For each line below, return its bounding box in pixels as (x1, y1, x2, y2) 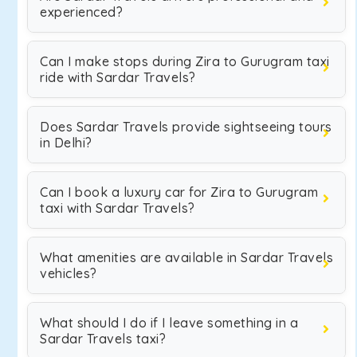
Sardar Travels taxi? (40, 331, 166, 347)
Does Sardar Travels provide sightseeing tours (40, 119, 332, 135)
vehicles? (40, 265, 97, 281)
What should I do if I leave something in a (40, 315, 298, 331)
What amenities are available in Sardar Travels (40, 249, 333, 265)
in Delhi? (40, 135, 92, 151)
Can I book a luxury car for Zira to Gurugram (40, 184, 318, 200)
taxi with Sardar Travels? (40, 200, 195, 216)
